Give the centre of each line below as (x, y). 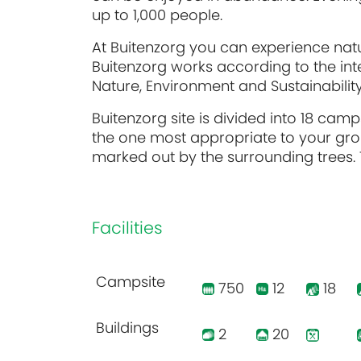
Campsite (131, 281)
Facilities (127, 227)
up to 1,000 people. (157, 15)
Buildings (127, 327)
